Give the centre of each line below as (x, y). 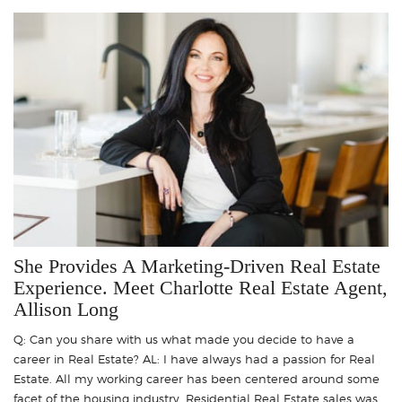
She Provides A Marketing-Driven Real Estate (197, 266)
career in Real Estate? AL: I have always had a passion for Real (194, 358)
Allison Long (66, 309)
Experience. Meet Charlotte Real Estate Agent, (201, 287)
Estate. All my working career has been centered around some (197, 378)
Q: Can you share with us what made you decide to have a (184, 339)
